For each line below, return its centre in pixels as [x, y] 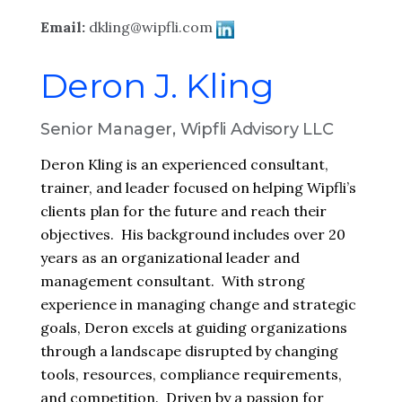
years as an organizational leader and [170, 258]
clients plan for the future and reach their [184, 211]
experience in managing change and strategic [198, 304]
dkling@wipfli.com [151, 27]
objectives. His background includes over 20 [193, 234]
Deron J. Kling [157, 86]
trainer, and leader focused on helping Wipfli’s [198, 188]
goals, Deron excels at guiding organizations [194, 328]
